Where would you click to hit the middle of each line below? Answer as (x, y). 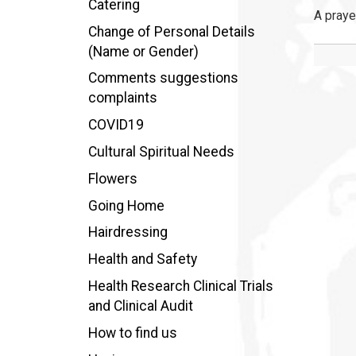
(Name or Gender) (143, 51)
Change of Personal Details (171, 31)
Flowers (112, 178)
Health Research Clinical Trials (180, 286)
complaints (122, 98)
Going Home (126, 205)
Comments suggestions (163, 78)
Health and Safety (142, 259)
